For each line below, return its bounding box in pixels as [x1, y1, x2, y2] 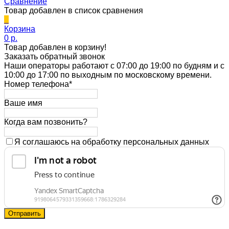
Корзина [4, 24, 35, 33]
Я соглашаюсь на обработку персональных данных [14, 137, 209, 146]
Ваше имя [4, 98, 42, 107]
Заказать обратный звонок [4, 52, 105, 61]
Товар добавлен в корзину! [4, 42, 106, 52]
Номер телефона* [4, 79, 72, 88]
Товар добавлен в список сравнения [4, 6, 143, 15]
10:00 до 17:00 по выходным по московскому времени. [4, 70, 212, 79]
